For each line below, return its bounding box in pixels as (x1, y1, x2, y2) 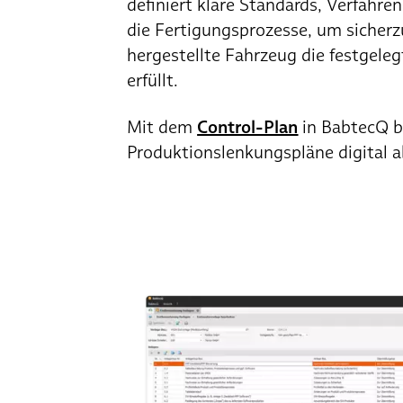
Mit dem (127, 115, 198, 139)
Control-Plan (197, 115, 299, 139)
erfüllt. (127, 68, 179, 92)
